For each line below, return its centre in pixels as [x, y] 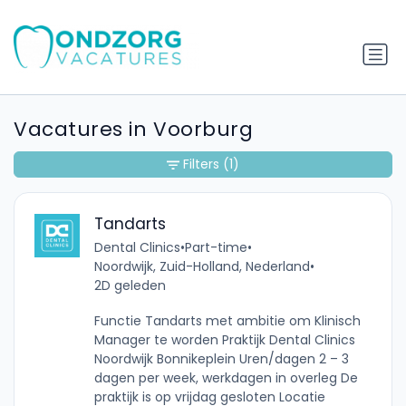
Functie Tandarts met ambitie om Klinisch [227, 320]
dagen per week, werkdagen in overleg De [226, 377]
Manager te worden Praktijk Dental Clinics [224, 339]
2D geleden [130, 285]
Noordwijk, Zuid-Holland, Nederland [202, 266]
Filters [201, 164]
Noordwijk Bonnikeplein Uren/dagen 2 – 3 [221, 358]
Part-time [216, 247]
